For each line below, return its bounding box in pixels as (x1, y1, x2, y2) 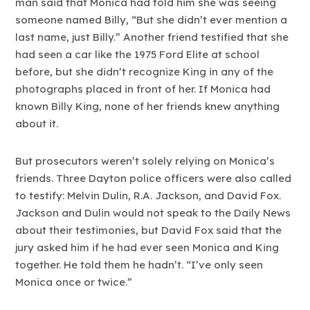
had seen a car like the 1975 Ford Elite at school (15, 47, 260, 61)
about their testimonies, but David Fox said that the (15, 223, 282, 237)
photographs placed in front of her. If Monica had (15, 82, 271, 95)
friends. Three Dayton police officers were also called (15, 171, 292, 185)
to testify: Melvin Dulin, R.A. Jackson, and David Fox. (15, 188, 282, 202)
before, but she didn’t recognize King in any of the (15, 64, 274, 78)
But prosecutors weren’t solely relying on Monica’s (15, 154, 275, 167)
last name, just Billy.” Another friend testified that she (15, 30, 289, 44)
